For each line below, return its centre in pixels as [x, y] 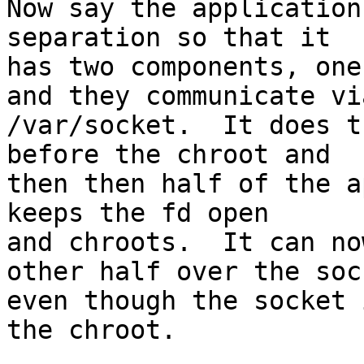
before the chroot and [169, 155]
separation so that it [169, 38]
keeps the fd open [138, 213]
